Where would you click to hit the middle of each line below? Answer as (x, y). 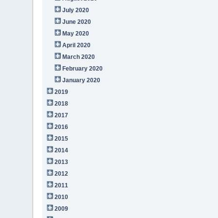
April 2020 (77, 45)
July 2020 (76, 10)
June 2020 (77, 22)
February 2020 (83, 68)
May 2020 (76, 33)
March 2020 (79, 57)
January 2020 (82, 80)
